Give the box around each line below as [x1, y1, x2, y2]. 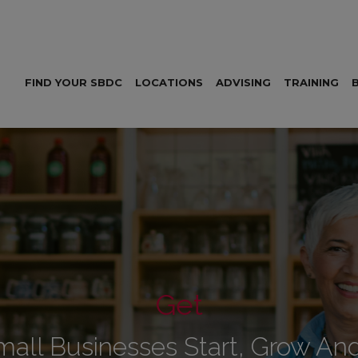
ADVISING [216, 76, 271, 89]
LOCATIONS [135, 76, 203, 89]
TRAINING [284, 76, 339, 89]
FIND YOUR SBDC [25, 76, 122, 89]
